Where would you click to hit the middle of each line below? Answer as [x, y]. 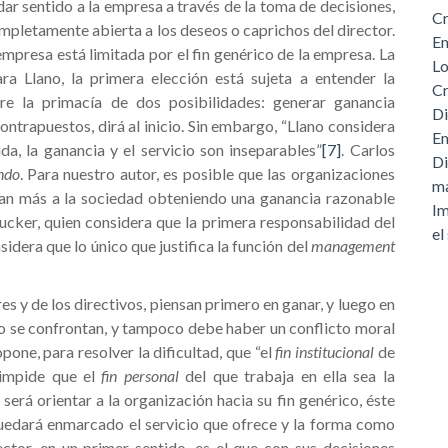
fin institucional [326, 351]
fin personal [143, 375]
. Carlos [368, 149]
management [352, 245]
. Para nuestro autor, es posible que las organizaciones [207, 173]
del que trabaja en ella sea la [290, 375]
